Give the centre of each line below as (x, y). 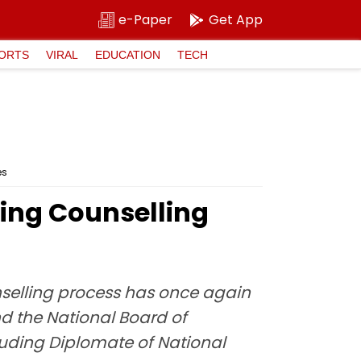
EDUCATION (128, 54)
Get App (236, 20)
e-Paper (145, 20)
